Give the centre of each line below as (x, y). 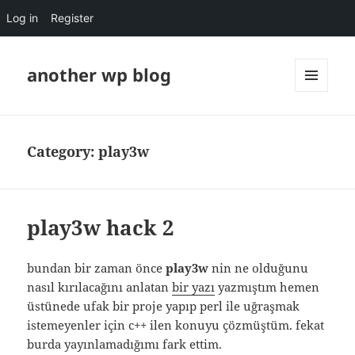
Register (72, 18)
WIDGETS (317, 125)
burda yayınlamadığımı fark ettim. (125, 344)
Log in (22, 18)
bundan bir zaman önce (97, 268)
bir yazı (194, 287)
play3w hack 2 (101, 228)
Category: (63, 152)
